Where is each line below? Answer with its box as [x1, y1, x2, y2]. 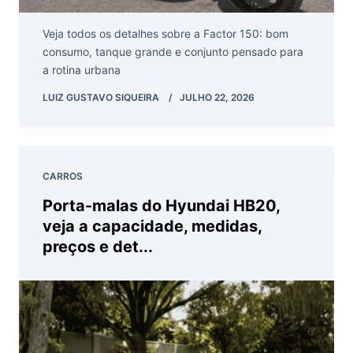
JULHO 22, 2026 [180, 91, 255, 104]
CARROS [43, 170, 83, 183]
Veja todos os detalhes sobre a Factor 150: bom [43, 27, 288, 41]
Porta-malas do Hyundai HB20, [43, 196, 280, 216]
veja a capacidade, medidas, [43, 217, 262, 236]
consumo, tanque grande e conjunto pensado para [43, 45, 303, 59]
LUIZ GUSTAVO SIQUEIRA [43, 91, 159, 104]
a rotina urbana [43, 63, 121, 77]
